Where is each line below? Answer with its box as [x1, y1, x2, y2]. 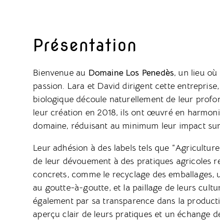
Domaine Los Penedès [88, 66, 174, 78]
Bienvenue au [33, 66, 88, 78]
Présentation [33, 34, 137, 55]
